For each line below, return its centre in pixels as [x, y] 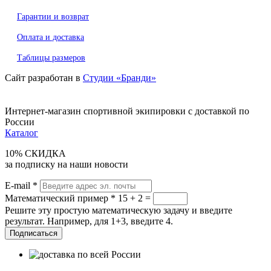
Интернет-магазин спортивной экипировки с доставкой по [127, 111]
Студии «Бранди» [119, 78]
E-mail [19, 185]
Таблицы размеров [51, 58]
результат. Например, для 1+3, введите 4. [89, 221]
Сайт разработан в [44, 78]
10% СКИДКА [35, 153]
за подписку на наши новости [67, 164]
